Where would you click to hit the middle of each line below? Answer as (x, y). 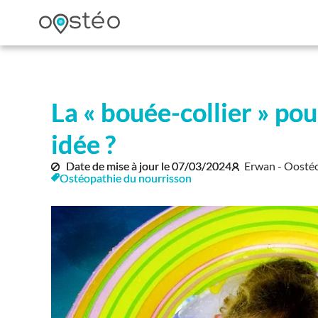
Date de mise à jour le (117, 166)
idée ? (83, 144)
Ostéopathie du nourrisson (126, 178)
